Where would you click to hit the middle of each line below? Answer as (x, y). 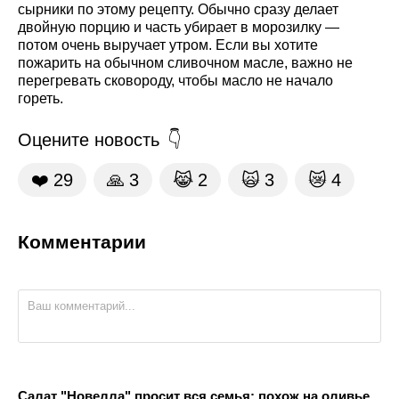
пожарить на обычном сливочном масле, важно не (185, 63)
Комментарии (82, 242)
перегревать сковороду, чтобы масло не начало (175, 81)
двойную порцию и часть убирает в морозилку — (179, 28)
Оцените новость (89, 140)
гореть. (41, 99)
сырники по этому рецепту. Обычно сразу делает (178, 10)
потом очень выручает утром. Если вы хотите (168, 45)
